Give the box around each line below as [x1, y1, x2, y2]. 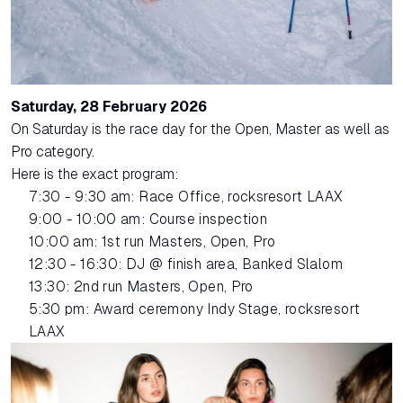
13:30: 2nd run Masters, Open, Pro [29, 278, 254, 294]
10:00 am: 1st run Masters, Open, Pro [29, 233, 276, 249]
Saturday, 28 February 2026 [11, 98, 207, 114]
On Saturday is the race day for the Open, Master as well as [11, 121, 390, 137]
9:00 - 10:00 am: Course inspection [29, 210, 268, 227]
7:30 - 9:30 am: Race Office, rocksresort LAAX [29, 188, 344, 204]
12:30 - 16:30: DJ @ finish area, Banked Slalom [29, 255, 343, 272]
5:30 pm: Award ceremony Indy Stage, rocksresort [29, 300, 361, 317]
